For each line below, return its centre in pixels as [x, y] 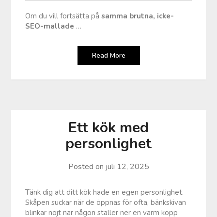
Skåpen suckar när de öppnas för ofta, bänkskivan [106, 202]
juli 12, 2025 [127, 166]
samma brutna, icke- [138, 16]
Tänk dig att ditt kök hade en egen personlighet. [105, 192]
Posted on [87, 166]
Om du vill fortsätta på [63, 16]
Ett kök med [108, 127]
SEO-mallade [51, 26]
